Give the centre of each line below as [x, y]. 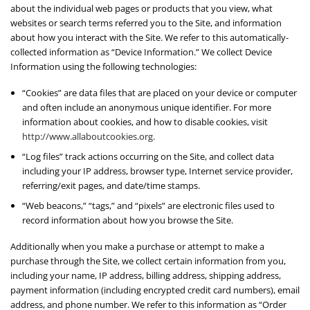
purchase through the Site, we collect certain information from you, [148, 261]
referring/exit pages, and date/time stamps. [111, 185]
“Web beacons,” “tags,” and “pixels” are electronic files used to [149, 205]
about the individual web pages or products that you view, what [142, 9]
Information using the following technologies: [103, 67]
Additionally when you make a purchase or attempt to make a [137, 246]
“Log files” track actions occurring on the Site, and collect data [148, 156]
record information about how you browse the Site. [128, 220]
